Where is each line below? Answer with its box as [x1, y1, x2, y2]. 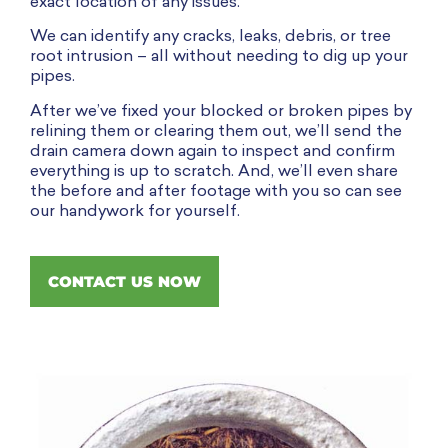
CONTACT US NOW [48, 272, 201, 292]
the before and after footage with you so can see [30, 183, 402, 200]
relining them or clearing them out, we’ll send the [30, 123, 402, 140]
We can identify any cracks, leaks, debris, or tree [30, 29, 391, 46]
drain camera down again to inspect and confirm [30, 143, 395, 160]
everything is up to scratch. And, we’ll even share [30, 163, 398, 180]
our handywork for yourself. [30, 203, 240, 220]
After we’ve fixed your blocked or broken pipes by [30, 103, 412, 120]
